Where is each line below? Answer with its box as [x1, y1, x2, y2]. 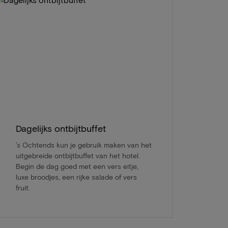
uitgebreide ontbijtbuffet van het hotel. [15, 151, 140, 160]
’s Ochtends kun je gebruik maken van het [15, 140, 152, 149]
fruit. [15, 183, 30, 192]
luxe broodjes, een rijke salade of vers [15, 172, 137, 181]
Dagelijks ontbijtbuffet [15, 122, 106, 134]
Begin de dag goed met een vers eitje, [15, 161, 138, 170]
